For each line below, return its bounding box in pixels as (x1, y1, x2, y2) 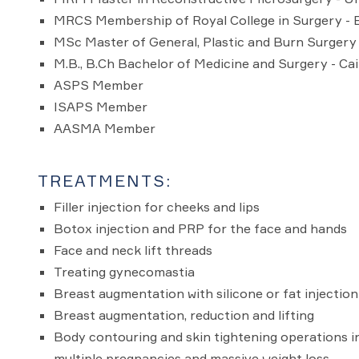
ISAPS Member (53, 99, 147, 115)
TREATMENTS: (37, 171, 171, 190)
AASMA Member (53, 120, 155, 136)
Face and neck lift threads (53, 242, 212, 258)
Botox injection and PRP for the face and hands (53, 220, 347, 236)
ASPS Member (53, 77, 143, 93)
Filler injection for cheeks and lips (53, 199, 260, 215)
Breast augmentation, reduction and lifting (53, 307, 314, 323)
